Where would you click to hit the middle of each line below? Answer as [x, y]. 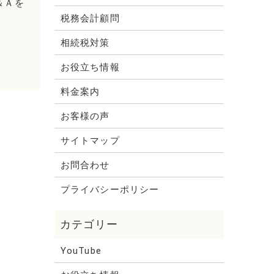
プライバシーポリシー [110, 189]
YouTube [81, 250]
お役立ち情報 [90, 67]
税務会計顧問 [90, 18]
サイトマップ [90, 140]
